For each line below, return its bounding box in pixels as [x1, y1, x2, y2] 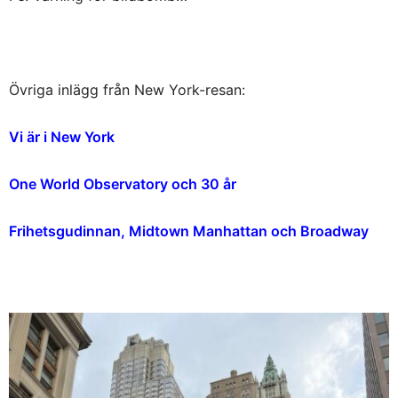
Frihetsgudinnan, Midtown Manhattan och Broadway [9, 222, 369, 240]
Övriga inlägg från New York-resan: [9, 81, 245, 99]
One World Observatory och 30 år [9, 175, 236, 193]
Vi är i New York [9, 128, 115, 146]
